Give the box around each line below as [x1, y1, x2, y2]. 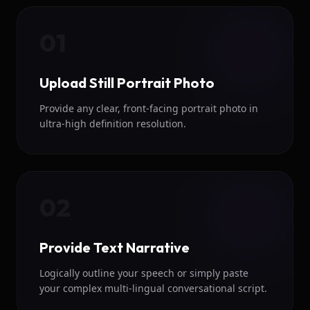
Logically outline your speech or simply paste [39, 266, 248, 280]
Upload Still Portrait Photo [39, 74, 215, 92]
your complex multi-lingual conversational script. [39, 282, 267, 295]
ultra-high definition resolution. [39, 117, 186, 131]
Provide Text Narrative [39, 239, 190, 257]
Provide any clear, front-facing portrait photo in [39, 102, 258, 116]
